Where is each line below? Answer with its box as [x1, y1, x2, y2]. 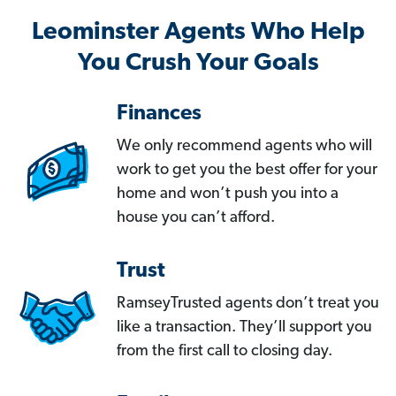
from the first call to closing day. [117, 343, 332, 361]
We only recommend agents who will [117, 138, 372, 156]
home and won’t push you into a [117, 186, 339, 203]
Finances [117, 103, 202, 126]
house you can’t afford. [117, 209, 275, 227]
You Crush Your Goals [77, 51, 319, 77]
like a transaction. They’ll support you [117, 319, 372, 337]
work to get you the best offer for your [117, 162, 377, 179]
